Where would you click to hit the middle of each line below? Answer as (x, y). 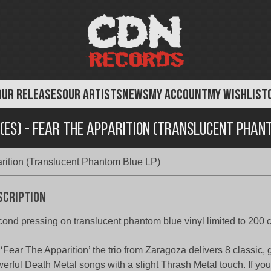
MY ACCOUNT (178, 96)
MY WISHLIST (237, 96)
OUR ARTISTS (92, 96)
